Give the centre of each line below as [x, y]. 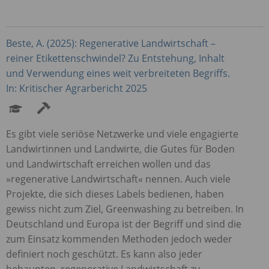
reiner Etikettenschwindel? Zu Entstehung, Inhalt [115, 58]
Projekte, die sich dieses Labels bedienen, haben [115, 194]
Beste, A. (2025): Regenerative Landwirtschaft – [111, 43]
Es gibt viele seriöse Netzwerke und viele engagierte [122, 134]
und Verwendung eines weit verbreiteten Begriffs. [118, 73]
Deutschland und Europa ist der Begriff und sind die [124, 224]
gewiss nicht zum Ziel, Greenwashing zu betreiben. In [125, 209]
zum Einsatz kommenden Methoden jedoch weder [119, 239]
